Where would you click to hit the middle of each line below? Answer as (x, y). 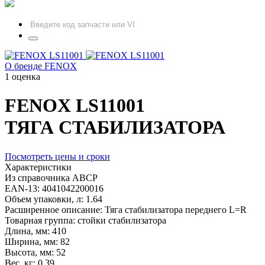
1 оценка (22, 77)
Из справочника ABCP (51, 177)
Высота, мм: (30, 252)
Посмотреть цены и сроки (57, 156)
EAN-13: (23, 188)
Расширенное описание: (55, 209)
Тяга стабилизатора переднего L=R (176, 209)
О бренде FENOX (41, 66)
